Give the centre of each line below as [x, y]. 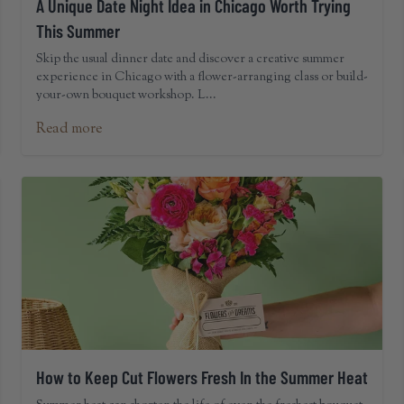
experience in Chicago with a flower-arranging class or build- [202, 78]
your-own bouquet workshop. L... [126, 96]
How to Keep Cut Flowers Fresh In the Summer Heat [202, 377]
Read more [69, 129]
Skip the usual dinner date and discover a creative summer [190, 60]
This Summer [78, 31]
